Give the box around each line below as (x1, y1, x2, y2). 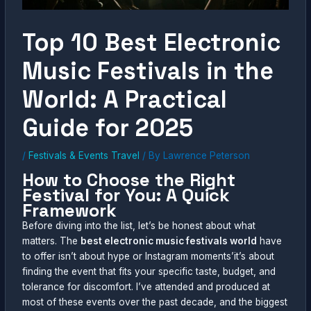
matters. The (22, 235, 81, 246)
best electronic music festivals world (81, 235, 258, 246)
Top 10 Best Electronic (22, 27, 281, 58)
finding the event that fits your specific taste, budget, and (22, 265, 276, 277)
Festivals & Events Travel (28, 150, 140, 162)
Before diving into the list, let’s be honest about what (22, 219, 256, 231)
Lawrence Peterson (163, 150, 251, 162)
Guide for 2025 (22, 112, 194, 144)
